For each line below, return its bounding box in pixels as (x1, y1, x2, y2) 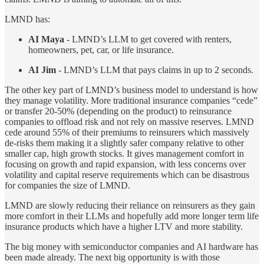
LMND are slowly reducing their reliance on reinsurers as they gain (5, 200, 255, 211)
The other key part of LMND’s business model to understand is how (5, 85, 258, 95)
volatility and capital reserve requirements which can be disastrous (5, 170, 249, 180)
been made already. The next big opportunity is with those (5, 252, 220, 263)
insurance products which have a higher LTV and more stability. (5, 222, 243, 232)
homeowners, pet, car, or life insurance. (28, 45, 174, 55)
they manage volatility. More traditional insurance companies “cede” (5, 95, 258, 106)
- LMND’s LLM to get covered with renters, (64, 34, 232, 45)
